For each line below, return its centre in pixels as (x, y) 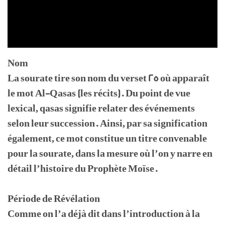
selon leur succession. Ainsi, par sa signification (107, 124)
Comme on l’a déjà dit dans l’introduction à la (104, 214)
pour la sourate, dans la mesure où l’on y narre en (110, 154)
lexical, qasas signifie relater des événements (101, 109)
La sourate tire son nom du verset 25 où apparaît (108, 79)
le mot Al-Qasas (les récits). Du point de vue (99, 94)
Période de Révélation (54, 199)
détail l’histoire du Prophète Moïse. (83, 169)
